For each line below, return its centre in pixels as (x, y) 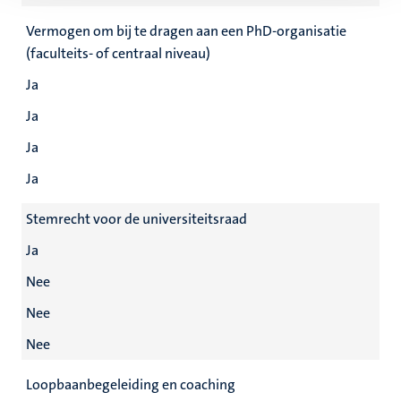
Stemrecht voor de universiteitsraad (137, 219)
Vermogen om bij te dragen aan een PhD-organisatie (186, 31)
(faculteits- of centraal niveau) (118, 53)
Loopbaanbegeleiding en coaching (131, 384)
